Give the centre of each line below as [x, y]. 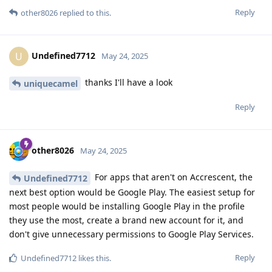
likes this [93, 258]
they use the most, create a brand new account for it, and [126, 220]
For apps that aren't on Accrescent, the [172, 177]
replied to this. [84, 13]
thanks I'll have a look [127, 83]
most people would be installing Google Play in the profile [127, 206]
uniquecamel [51, 83]
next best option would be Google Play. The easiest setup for [132, 192]
